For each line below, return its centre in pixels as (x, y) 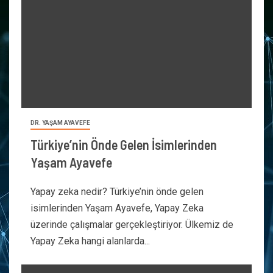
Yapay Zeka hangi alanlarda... (90, 241)
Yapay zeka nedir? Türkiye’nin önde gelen (117, 192)
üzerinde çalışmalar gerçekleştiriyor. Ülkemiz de (132, 225)
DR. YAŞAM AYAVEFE (60, 123)
